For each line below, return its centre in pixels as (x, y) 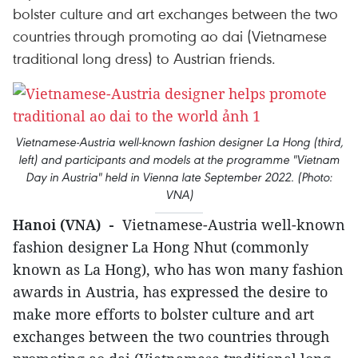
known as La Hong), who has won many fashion (178, 269)
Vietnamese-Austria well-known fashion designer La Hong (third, (179, 142)
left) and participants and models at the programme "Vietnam (179, 159)
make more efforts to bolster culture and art (163, 314)
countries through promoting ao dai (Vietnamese (170, 36)
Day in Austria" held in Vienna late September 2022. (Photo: (179, 177)
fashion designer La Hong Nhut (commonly (161, 247)
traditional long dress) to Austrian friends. (144, 58)
